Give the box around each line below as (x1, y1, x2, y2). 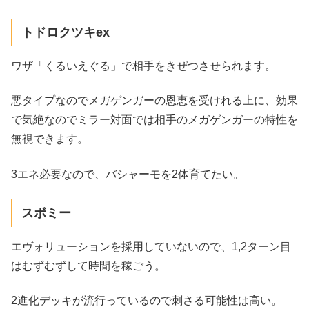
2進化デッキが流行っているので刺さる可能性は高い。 (11, 295, 282, 307)
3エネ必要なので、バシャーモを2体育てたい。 (11, 168, 244, 180)
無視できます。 (11, 133, 88, 146)
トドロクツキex (21, 25, 110, 39)
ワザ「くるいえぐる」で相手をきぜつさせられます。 (11, 59, 276, 72)
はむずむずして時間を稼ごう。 (11, 259, 166, 272)
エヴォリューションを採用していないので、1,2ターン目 (11, 240, 291, 252)
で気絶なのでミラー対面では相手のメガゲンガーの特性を (11, 114, 298, 126)
